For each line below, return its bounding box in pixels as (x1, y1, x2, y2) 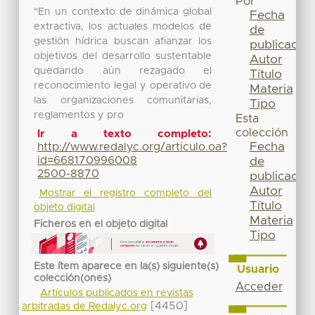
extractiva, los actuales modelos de (34, 21, 212, 32)
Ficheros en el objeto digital (34, 219, 168, 229)
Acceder (235, 281, 283, 292)
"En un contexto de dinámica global (34, 6, 212, 17)
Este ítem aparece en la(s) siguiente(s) (34, 261, 219, 271)
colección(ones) (34, 273, 112, 283)
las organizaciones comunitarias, (34, 95, 212, 105)
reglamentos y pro (34, 110, 124, 120)
